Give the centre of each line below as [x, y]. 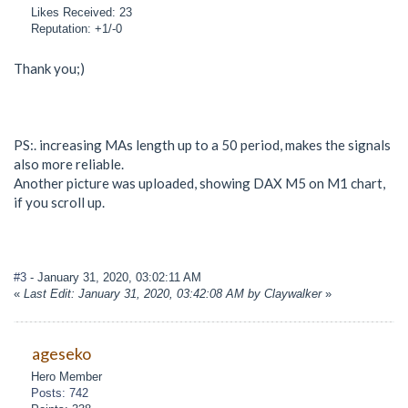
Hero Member [67, 377]
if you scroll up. [59, 202]
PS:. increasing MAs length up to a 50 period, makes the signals [202, 144]
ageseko [61, 353]
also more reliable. [69, 163]
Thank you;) [49, 68]
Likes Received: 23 [82, 12]
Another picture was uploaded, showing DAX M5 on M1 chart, [199, 183]
